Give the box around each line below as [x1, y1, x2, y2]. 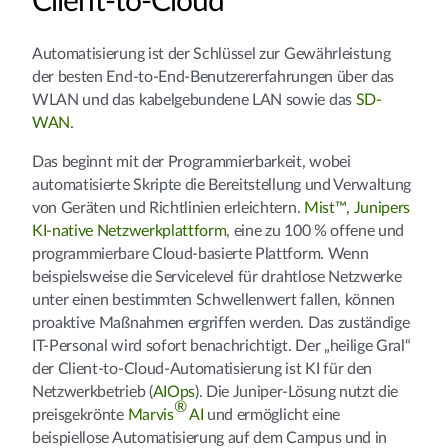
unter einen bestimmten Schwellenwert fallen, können [32, 291, 395, 308]
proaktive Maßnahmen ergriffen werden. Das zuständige [32, 314, 410, 331]
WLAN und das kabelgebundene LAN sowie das [32, 91, 356, 108]
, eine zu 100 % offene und [226, 222, 405, 239]
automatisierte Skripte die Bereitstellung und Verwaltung [32, 176, 412, 193]
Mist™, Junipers [303, 199, 411, 216]
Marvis [127, 406, 174, 423]
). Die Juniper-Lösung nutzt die [194, 383, 399, 400]
